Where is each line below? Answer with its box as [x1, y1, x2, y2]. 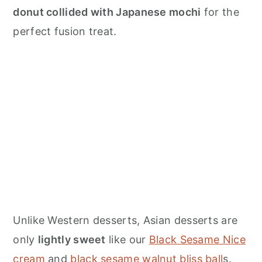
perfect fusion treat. [13, 25, 120, 38]
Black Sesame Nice [149, 233, 246, 246]
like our [105, 233, 149, 246]
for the [201, 6, 239, 19]
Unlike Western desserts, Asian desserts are [13, 214, 238, 227]
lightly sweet [37, 233, 106, 246]
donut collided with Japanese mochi [13, 6, 201, 19]
